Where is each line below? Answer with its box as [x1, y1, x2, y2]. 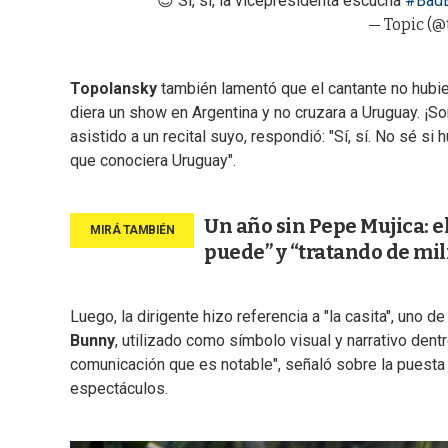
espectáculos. [70, 379, 168, 399]
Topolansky [70, 79, 157, 99]
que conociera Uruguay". [70, 151, 236, 171]
